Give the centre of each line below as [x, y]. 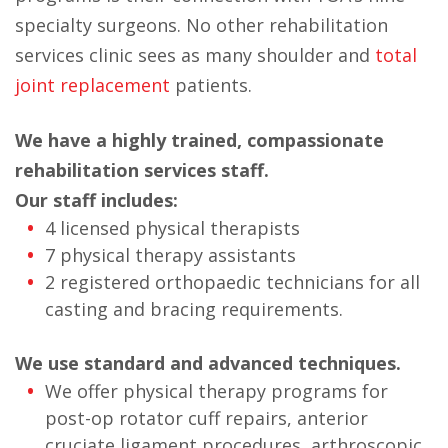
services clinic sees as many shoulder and [195, 55]
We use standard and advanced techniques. [208, 363]
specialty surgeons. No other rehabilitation [201, 25]
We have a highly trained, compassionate [199, 140]
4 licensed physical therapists [172, 228]
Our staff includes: [96, 200]
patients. [211, 85]
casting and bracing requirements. [194, 309]
